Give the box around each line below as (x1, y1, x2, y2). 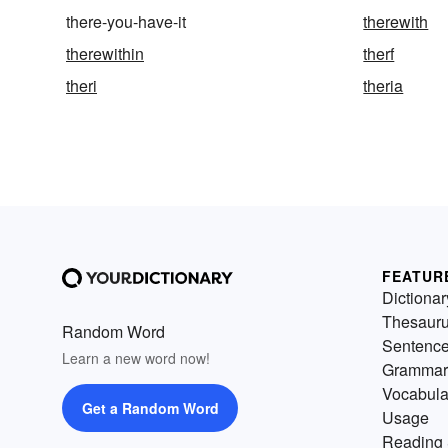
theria (363, 74, 404, 98)
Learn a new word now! (62, 348, 210, 369)
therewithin (66, 42, 144, 66)
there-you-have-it (66, 10, 186, 34)
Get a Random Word (81, 398, 219, 419)
